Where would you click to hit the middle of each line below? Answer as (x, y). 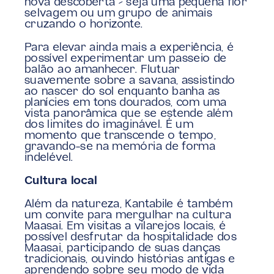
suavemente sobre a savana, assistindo (130, 81)
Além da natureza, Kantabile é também (128, 205)
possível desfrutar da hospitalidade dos (131, 238)
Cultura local (61, 181)
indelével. (49, 158)
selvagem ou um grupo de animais (119, 14)
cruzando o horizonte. (84, 25)
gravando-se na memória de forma (120, 147)
